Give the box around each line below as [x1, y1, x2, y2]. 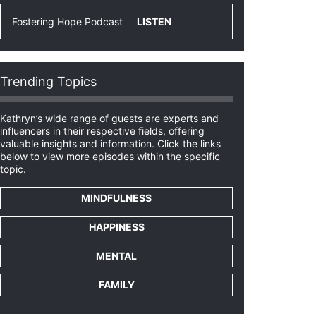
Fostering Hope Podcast [12, 16, 123, 28]
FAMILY [98, 279, 135, 291]
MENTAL [96, 250, 137, 262]
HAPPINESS [88, 221, 145, 233]
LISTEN [137, 16, 171, 28]
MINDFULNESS [81, 192, 152, 204]
